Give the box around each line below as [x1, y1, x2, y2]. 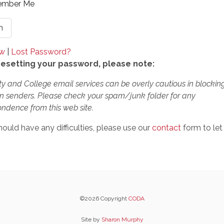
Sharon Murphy [101, 216, 143, 223]
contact [152, 123, 181, 132]
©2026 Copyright [79, 195, 128, 202]
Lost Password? [11, 47, 71, 56]
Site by [80, 216, 101, 223]
